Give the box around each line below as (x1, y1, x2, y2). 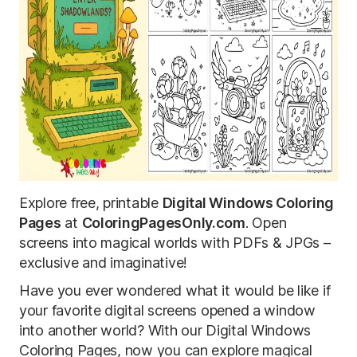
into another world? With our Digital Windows (19, 322, 312, 339)
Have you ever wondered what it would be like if (19, 282, 331, 299)
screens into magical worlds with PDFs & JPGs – (19, 234, 331, 251)
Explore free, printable (19, 194, 163, 211)
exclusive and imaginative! (19, 254, 187, 271)
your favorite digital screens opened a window (19, 302, 316, 319)
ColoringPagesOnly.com (81, 214, 245, 231)
